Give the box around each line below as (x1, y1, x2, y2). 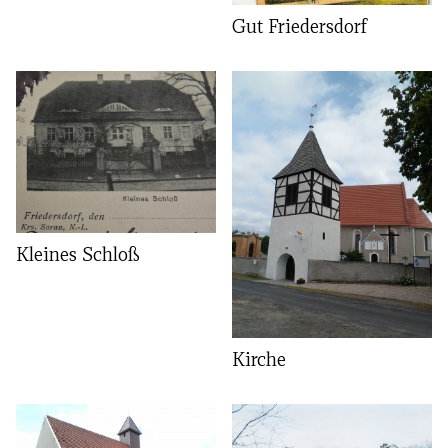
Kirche (232, 346, 286, 371)
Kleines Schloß (16, 241, 140, 266)
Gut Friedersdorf (232, 14, 367, 39)
